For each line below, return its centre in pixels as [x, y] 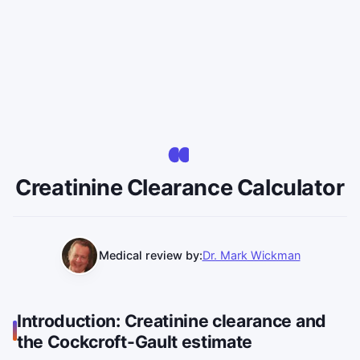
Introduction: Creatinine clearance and [172, 320]
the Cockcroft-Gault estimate [135, 341]
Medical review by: [150, 256]
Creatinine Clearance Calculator [180, 187]
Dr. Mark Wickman [251, 256]
